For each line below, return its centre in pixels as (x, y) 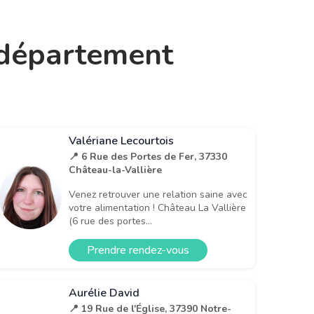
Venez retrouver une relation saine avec (158, 194)
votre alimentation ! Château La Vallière (157, 207)
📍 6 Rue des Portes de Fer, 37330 (148, 156)
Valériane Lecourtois (121, 141)
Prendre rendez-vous (138, 250)
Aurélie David (104, 293)
